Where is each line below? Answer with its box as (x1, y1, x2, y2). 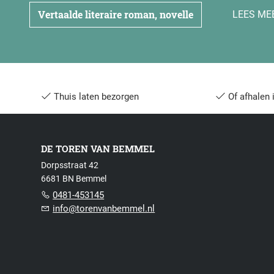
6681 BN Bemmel (41, 174, 107, 184)
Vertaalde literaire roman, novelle (38, 8, 194, 21)
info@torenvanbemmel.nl (53, 203, 155, 215)
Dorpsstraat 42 (41, 160, 99, 171)
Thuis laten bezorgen (51, 91, 139, 103)
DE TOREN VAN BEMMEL (41, 143, 155, 155)
